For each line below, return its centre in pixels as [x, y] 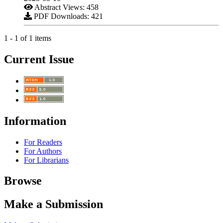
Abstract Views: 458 [66, 7]
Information [35, 121]
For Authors [43, 151]
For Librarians [46, 160]
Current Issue [39, 59]
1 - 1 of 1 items [28, 38]
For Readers [43, 142]
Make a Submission [54, 204]
